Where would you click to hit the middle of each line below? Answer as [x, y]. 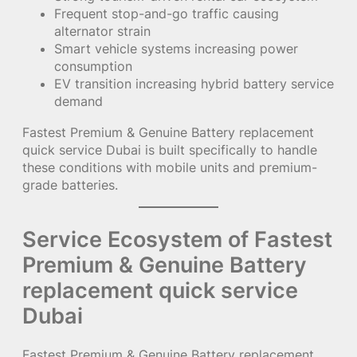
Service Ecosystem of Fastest [177, 239]
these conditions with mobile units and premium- [170, 167]
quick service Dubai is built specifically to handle [170, 149]
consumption [93, 67]
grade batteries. [70, 184]
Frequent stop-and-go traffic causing [167, 14]
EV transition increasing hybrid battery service [194, 84]
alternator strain [102, 31]
